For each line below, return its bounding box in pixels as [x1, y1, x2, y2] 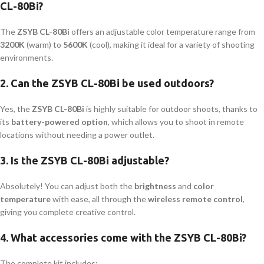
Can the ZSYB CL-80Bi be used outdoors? [11, 77, 214, 89]
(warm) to [25, 39, 63, 49]
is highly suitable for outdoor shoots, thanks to [84, 103, 258, 114]
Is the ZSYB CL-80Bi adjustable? [11, 154, 169, 166]
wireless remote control [148, 193, 243, 204]
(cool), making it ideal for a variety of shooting [88, 39, 255, 49]
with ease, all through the [51, 193, 148, 204]
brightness [134, 180, 176, 191]
